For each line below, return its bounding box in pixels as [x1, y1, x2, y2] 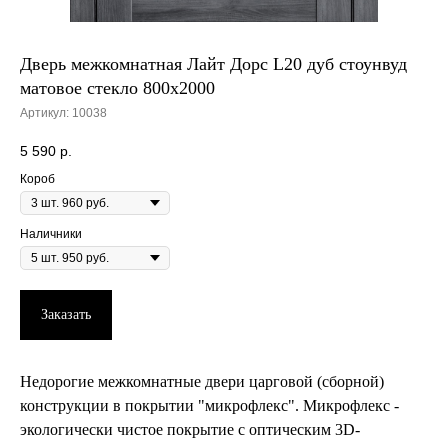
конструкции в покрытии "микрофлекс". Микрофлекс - [20, 396, 399, 414]
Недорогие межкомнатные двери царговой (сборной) [20, 372, 384, 390]
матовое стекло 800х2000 [20, 77, 215, 98]
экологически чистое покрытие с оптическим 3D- [20, 420, 360, 438]
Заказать [41, 306, 91, 322]
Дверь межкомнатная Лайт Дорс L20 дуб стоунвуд [20, 53, 407, 74]
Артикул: [20, 105, 72, 120]
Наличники [20, 226, 82, 241]
